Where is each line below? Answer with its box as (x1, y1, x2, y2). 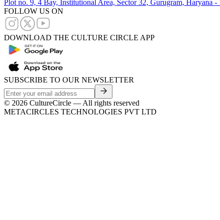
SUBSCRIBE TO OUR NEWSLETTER (4, 76, 134, 84)
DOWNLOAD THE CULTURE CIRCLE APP (4, 33, 155, 42)
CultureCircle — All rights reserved (27, 99, 139, 108)
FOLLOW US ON (4, 7, 63, 16)
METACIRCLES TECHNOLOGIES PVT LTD (4, 108, 157, 116)
